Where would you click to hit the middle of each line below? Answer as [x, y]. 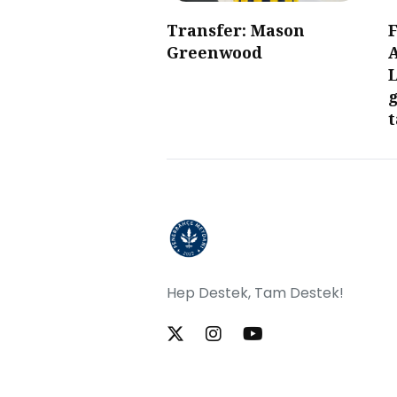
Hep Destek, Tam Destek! [255, 293]
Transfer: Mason [236, 31]
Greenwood [214, 53]
